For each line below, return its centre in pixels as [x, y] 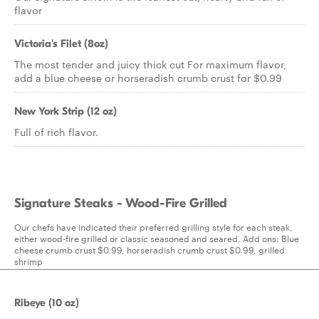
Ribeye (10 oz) [47, 303]
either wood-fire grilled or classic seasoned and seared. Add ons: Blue [157, 238]
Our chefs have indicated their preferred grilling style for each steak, [153, 226]
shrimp [28, 261]
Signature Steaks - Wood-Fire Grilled [121, 203]
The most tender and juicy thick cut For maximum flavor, [150, 64]
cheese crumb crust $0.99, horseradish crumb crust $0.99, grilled [150, 249]
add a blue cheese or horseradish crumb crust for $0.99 [148, 78]
